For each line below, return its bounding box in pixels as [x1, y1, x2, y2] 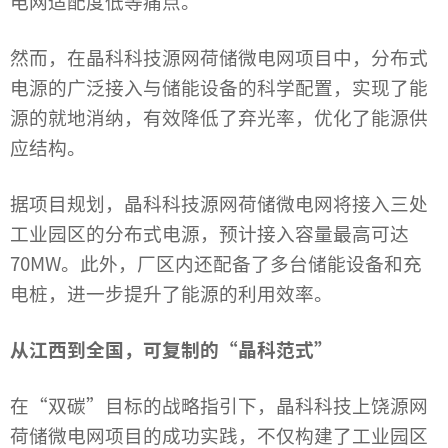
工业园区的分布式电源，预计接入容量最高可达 [10, 219, 409, 247]
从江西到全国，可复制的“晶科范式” [10, 335, 333, 363]
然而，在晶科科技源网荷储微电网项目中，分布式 [10, 43, 428, 71]
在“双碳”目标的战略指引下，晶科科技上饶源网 [10, 391, 428, 419]
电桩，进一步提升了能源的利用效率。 [10, 279, 333, 307]
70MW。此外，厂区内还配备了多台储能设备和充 [10, 249, 422, 277]
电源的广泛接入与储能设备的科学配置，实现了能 [10, 73, 428, 101]
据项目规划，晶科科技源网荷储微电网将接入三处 [10, 189, 428, 217]
